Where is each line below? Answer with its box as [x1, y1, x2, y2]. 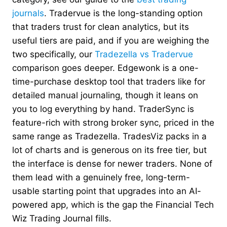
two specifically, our [12, 49, 95, 59]
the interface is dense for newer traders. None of [12, 158, 212, 169]
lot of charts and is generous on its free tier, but [12, 144, 207, 155]
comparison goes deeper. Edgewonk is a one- [12, 62, 199, 73]
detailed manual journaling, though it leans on [12, 90, 198, 100]
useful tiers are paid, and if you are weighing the [12, 35, 209, 46]
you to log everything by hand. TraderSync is [12, 103, 194, 114]
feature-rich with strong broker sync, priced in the [12, 117, 214, 128]
